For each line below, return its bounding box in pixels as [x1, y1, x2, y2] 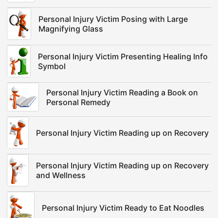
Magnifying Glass [38, 24, 103, 34]
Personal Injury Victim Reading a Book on [46, 87, 198, 97]
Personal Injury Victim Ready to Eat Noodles [42, 203, 204, 213]
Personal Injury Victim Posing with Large [38, 14, 188, 24]
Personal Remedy [46, 97, 110, 107]
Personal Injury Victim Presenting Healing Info [38, 52, 208, 61]
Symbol [38, 61, 66, 71]
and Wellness [36, 170, 86, 180]
